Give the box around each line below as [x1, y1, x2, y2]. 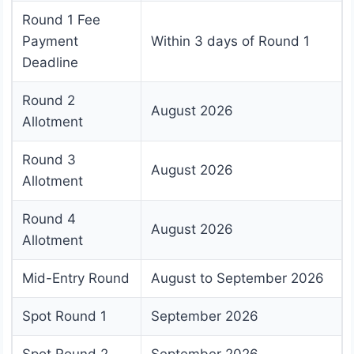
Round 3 [22, 152, 76, 168]
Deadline [22, 55, 78, 71]
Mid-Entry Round [22, 270, 130, 287]
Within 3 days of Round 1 [151, 33, 310, 50]
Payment [22, 33, 78, 50]
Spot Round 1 [22, 308, 107, 325]
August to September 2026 [151, 270, 324, 287]
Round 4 [22, 211, 76, 228]
